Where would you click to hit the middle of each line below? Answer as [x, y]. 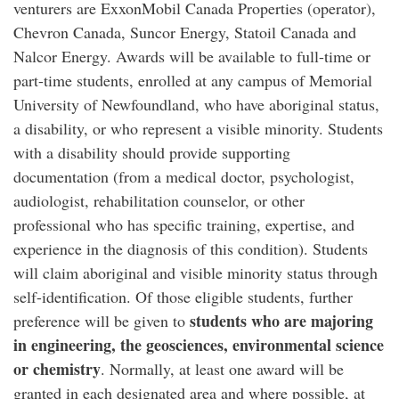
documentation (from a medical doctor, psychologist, [184, 176]
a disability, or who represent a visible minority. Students [198, 128]
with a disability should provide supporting [152, 152]
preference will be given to [102, 321]
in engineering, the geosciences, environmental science [199, 345]
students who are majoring [281, 321]
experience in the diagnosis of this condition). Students [191, 248]
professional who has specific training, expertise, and [184, 224]
